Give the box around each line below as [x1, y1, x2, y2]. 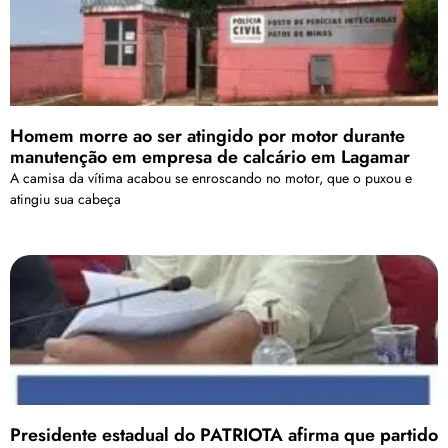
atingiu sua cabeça [10, 188, 121, 209]
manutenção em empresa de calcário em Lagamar [10, 143, 410, 170]
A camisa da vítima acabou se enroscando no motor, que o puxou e [10, 167, 412, 188]
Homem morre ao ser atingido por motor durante [10, 122, 405, 149]
